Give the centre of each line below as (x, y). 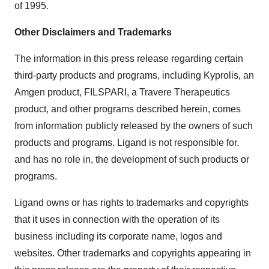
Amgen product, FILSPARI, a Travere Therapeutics (122, 92)
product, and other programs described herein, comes (128, 109)
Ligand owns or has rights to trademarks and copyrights (131, 202)
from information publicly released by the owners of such (134, 125)
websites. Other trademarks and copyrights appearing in (133, 253)
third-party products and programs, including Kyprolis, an (134, 75)
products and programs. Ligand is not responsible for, (127, 142)
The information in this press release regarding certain (129, 58)
